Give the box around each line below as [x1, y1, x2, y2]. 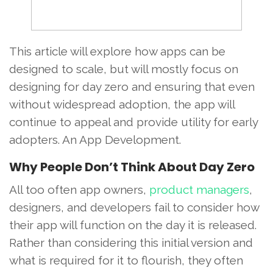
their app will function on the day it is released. [9, 218, 257, 232]
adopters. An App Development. [9, 132, 181, 146]
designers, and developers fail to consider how [9, 200, 259, 214]
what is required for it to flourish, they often [9, 253, 243, 267]
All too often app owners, [9, 182, 149, 196]
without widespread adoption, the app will [9, 97, 235, 111]
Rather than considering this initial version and [9, 235, 253, 249]
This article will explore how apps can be [9, 44, 225, 58]
